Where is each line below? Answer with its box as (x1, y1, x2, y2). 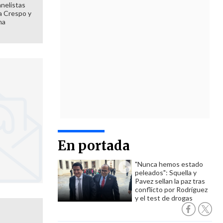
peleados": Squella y (135, 168, 197, 177)
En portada (58, 137, 130, 154)
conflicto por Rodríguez (135, 185, 208, 194)
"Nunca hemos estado (135, 160, 203, 168)
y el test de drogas (135, 194, 193, 202)
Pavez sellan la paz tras (135, 177, 205, 185)
